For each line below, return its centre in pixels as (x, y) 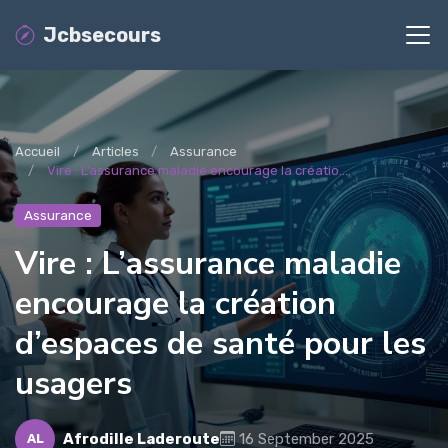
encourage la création (175, 302)
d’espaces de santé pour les (220, 342)
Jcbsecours (102, 35)
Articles (115, 151)
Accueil (37, 151)
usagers (73, 382)
